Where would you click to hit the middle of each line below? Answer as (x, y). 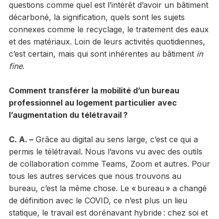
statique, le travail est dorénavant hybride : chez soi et (108, 212)
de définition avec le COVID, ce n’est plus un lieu (98, 200)
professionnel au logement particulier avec (93, 102)
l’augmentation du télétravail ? (68, 115)
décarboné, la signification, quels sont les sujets (97, 17)
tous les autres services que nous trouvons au (95, 176)
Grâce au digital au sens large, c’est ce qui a (115, 139)
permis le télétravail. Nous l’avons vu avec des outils (105, 151)
